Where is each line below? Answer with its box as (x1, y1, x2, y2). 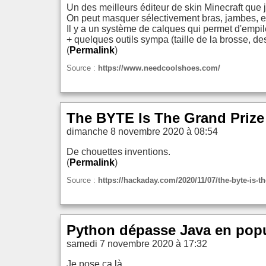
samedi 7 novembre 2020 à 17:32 (66, 238, 207, 249)
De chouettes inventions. (66, 146, 170, 157)
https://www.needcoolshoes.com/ (98, 63, 220, 72)
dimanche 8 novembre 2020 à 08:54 (66, 126, 218, 137)
